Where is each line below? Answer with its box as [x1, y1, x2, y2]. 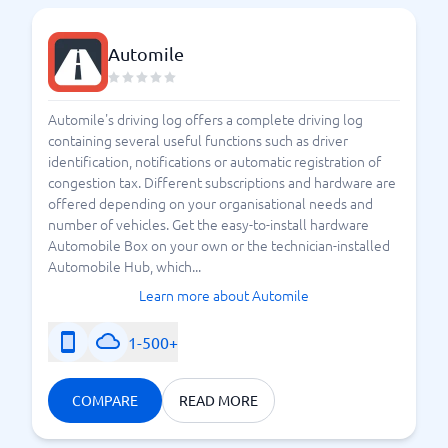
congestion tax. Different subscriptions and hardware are [48, 172, 396, 192]
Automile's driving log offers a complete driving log [48, 109, 363, 129]
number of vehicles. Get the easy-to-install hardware [48, 214, 369, 234]
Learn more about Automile [139, 285, 309, 305]
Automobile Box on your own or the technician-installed [48, 235, 390, 255]
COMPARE [72, 391, 138, 409]
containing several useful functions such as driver [48, 130, 348, 150]
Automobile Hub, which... [48, 256, 201, 276]
